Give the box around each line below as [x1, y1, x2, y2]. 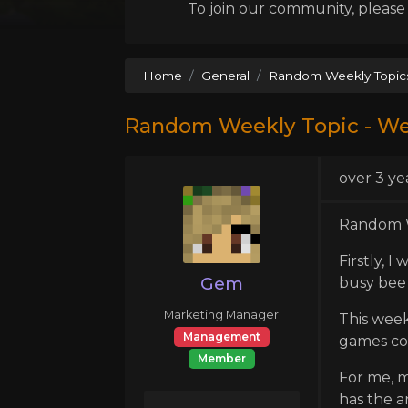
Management [182, 329, 260, 343]
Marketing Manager [164, 307, 280, 321]
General [201, 67, 250, 83]
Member [197, 351, 246, 365]
